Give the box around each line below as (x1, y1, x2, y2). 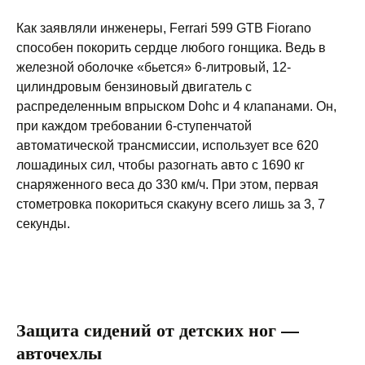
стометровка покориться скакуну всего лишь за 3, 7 (16, 197, 325, 211)
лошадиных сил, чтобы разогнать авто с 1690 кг (16, 158, 305, 172)
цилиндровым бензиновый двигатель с (16, 80, 252, 94)
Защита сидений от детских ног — (16, 316, 299, 343)
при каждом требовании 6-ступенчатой (16, 119, 252, 133)
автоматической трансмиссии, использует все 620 (16, 139, 319, 152)
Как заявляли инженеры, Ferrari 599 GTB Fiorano (16, 21, 311, 35)
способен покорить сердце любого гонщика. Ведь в (16, 41, 326, 55)
